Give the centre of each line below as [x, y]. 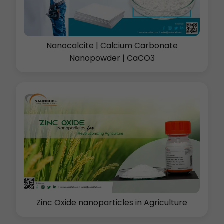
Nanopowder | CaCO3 [112, 58]
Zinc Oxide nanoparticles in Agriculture [112, 202]
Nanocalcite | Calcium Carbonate [112, 46]
